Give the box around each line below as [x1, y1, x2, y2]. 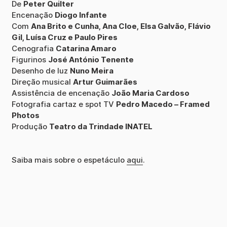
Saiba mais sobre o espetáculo [11, 155, 127, 165]
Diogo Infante [54, 10, 107, 20]
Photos [11, 110, 40, 121]
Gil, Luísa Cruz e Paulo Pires [11, 32, 118, 43]
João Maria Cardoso [111, 88, 190, 98]
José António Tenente [48, 55, 134, 65]
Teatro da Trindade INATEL [49, 122, 153, 132]
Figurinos [11, 55, 48, 65]
